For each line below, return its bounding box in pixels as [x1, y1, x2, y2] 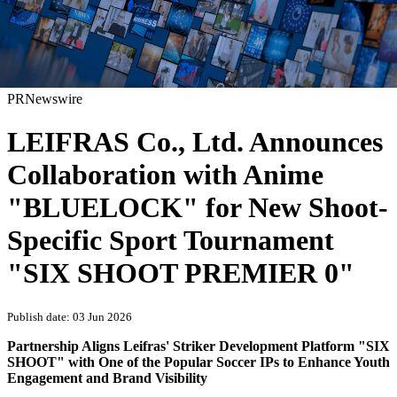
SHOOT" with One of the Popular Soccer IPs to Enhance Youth [7, 354, 390, 370]
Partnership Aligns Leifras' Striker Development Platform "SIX [7, 339, 390, 354]
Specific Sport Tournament [7, 224, 334, 256]
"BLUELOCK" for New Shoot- [7, 191, 388, 223]
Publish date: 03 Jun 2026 [7, 310, 132, 324]
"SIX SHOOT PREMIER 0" [7, 257, 354, 289]
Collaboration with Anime [7, 159, 323, 191]
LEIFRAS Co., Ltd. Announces [7, 126, 383, 158]
